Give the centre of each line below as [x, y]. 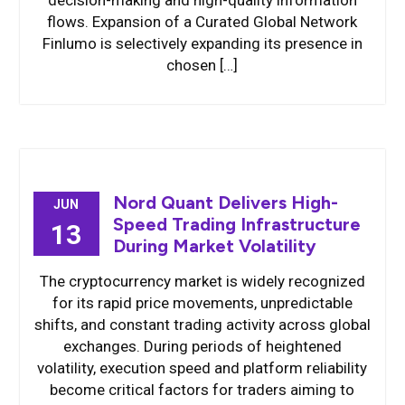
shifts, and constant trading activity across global [202, 325]
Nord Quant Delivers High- [225, 202]
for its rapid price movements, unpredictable [202, 303]
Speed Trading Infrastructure [236, 224]
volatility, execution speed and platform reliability [202, 368]
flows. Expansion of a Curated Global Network [202, 22]
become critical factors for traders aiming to [202, 390]
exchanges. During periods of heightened [202, 346]
